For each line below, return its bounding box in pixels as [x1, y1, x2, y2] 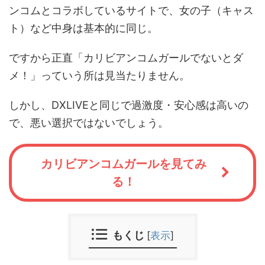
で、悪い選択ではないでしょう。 [9, 117, 169, 129]
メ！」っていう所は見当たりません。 [9, 69, 190, 82]
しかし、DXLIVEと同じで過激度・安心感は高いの [9, 99, 248, 111]
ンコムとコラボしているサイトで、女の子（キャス [9, 4, 254, 17]
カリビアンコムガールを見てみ [40, 157, 206, 171]
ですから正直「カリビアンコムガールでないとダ [9, 51, 243, 64]
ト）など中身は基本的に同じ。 [9, 22, 158, 34]
